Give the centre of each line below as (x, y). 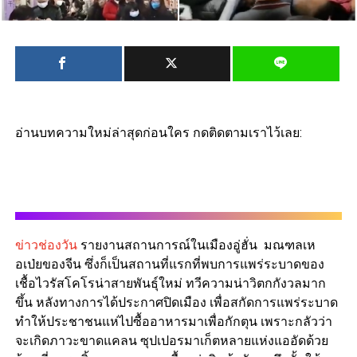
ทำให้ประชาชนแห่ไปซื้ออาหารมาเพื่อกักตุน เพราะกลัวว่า (173, 322)
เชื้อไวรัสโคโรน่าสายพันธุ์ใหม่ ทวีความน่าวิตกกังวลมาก (170, 284)
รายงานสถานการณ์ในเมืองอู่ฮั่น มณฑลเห (196, 245)
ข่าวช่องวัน (46, 245)
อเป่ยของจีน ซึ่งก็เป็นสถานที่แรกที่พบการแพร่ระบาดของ (169, 265)
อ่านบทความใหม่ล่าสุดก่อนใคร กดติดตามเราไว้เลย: (158, 133)
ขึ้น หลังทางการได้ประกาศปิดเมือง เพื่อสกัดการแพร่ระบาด (176, 303)
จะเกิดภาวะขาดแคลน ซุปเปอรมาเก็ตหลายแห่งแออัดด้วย (171, 341)
